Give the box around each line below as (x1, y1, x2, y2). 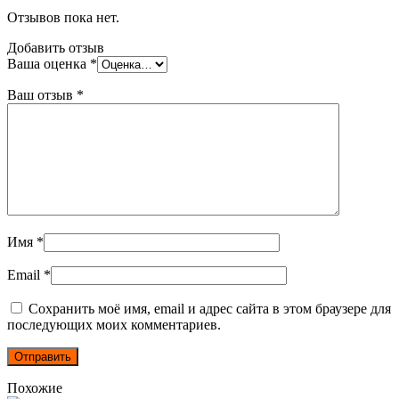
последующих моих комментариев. (7, 317, 221, 333)
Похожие (7, 380, 62, 396)
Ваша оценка (7, 56, 90, 72)
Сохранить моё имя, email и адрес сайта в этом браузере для (28, 301, 391, 317)
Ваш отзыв (7, 87, 77, 103)
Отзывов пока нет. (7, 10, 119, 26)
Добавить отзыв (7, 40, 104, 56)
